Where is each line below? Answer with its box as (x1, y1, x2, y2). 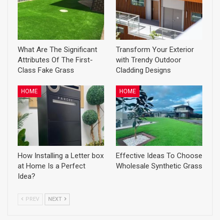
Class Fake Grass (18, 66, 74, 75)
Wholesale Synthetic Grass (116, 162, 202, 171)
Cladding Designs (116, 66, 171, 75)
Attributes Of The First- (18, 55, 93, 65)
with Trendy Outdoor (116, 55, 181, 65)
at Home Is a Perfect (18, 162, 85, 171)
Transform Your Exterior (116, 45, 194, 55)
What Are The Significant (18, 45, 97, 55)
